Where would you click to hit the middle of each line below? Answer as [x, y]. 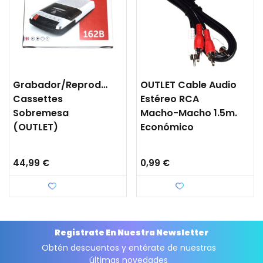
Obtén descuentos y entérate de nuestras [129, 247]
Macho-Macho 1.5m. [189, 113]
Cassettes [38, 99]
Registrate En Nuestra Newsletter [131, 232]
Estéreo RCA [170, 99]
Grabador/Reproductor [70, 85]
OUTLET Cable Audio [188, 85]
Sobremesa [41, 113]
